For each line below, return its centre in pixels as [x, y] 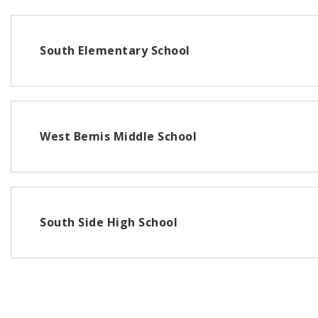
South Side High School [109, 222]
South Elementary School [115, 50]
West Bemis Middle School [118, 136]
